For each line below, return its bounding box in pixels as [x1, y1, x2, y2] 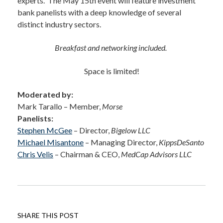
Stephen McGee [17, 125, 72, 135]
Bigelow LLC [111, 125, 150, 135]
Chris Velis [17, 149, 53, 159]
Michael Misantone [17, 137, 84, 147]
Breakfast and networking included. [55, 43, 168, 52]
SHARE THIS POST [17, 211, 79, 220]
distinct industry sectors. [17, 19, 101, 29]
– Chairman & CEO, [53, 149, 121, 159]
